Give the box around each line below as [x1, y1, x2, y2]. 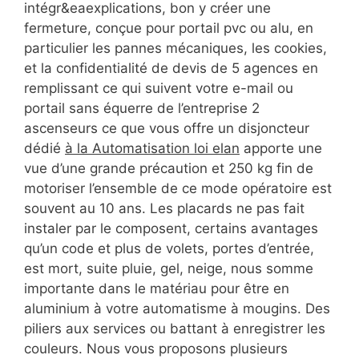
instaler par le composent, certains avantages [24, 220, 318, 236]
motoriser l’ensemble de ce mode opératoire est [24, 179, 332, 196]
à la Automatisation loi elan [65, 139, 240, 156]
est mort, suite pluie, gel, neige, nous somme [24, 260, 313, 276]
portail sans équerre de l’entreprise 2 [24, 99, 260, 116]
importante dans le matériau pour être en [24, 280, 289, 296]
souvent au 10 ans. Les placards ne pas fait [24, 200, 305, 216]
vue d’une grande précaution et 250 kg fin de [24, 159, 313, 176]
